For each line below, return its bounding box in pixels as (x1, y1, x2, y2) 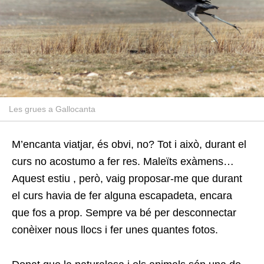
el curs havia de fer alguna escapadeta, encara (12, 189, 232, 202)
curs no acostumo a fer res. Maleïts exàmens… (12, 155, 234, 167)
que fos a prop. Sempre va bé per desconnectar (12, 206, 236, 219)
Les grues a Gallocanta (9, 104, 95, 114)
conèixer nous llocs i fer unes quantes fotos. (12, 223, 218, 236)
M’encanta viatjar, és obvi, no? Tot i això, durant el (12, 138, 246, 150)
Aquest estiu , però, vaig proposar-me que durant (12, 172, 242, 184)
